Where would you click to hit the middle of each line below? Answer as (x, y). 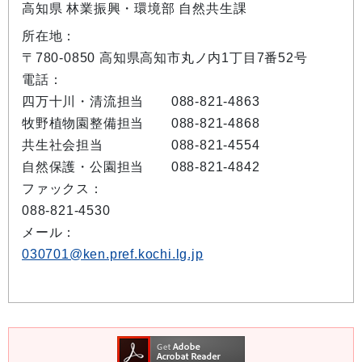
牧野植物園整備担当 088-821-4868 (141, 123)
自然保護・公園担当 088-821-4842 (141, 167)
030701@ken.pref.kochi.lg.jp (113, 254)
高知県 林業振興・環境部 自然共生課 (135, 8)
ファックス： (63, 189)
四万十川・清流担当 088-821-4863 (141, 101)
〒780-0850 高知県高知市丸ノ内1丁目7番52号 (165, 58)
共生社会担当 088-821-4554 (141, 145)
